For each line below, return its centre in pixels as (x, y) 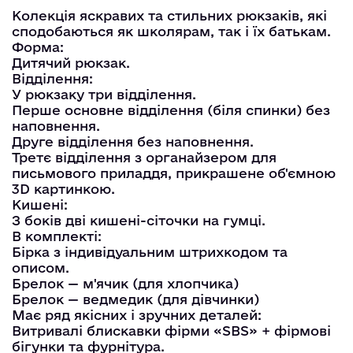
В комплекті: (57, 236)
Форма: (38, 46)
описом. (41, 267)
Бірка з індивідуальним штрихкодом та (150, 251)
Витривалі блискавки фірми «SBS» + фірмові (171, 330)
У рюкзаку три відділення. (104, 94)
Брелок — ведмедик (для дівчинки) (136, 299)
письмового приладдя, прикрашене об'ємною (174, 173)
